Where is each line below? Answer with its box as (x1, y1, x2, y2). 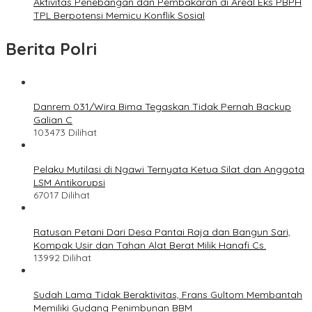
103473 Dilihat (33, 125, 97, 139)
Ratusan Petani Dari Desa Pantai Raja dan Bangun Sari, (33, 225, 290, 238)
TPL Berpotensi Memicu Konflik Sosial (33, 8, 205, 22)
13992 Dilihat (33, 251, 91, 264)
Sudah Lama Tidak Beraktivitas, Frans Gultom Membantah (33, 288, 302, 301)
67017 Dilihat (33, 188, 90, 201)
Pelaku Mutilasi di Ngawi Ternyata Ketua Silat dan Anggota (33, 162, 304, 175)
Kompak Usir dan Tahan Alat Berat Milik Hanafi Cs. (33, 238, 266, 251)
